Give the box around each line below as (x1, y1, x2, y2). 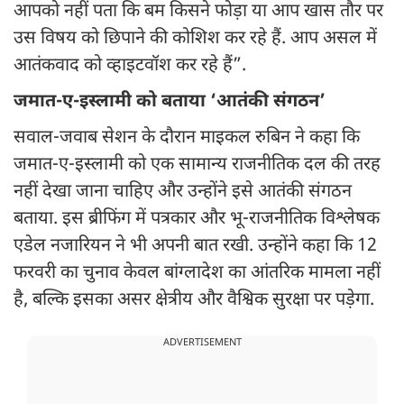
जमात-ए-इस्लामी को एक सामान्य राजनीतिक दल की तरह (14, 153, 381, 178)
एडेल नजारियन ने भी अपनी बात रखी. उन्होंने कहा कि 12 (14, 234, 377, 259)
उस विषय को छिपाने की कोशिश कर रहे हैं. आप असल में (14, 27, 377, 51)
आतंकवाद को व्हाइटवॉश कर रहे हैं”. (14, 54, 251, 78)
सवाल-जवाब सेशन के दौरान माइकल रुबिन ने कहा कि (14, 126, 360, 151)
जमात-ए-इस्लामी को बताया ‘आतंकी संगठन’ (14, 90, 326, 115)
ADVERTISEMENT (162, 336, 242, 350)
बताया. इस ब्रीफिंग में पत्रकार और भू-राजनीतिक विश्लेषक (14, 207, 380, 232)
